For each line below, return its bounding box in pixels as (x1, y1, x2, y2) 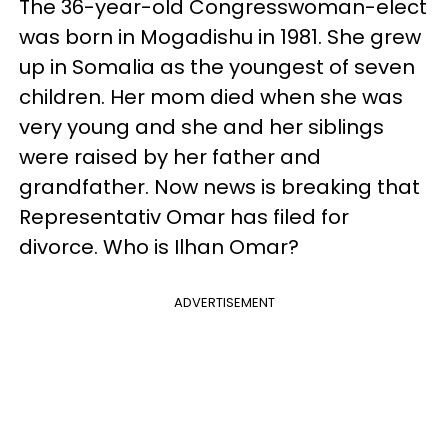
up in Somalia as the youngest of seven (19, 53, 415, 81)
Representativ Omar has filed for (19, 203, 349, 231)
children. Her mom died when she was (19, 83, 403, 111)
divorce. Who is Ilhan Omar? (19, 233, 299, 261)
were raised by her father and (19, 143, 321, 171)
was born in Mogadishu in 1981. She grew (19, 23, 421, 51)
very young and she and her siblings (19, 113, 384, 141)
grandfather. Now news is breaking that (19, 173, 420, 201)
